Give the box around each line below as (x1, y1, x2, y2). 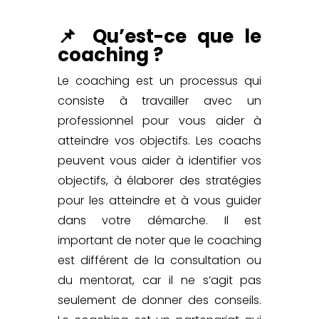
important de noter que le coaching (57, 231, 262, 249)
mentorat (80, 271, 133, 288)
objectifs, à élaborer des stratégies (57, 172, 262, 189)
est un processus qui (129, 72, 262, 89)
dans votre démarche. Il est (57, 211, 262, 229)
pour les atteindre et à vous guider (57, 192, 262, 209)
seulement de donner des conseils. (57, 291, 262, 308)
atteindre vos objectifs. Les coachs (57, 132, 262, 149)
